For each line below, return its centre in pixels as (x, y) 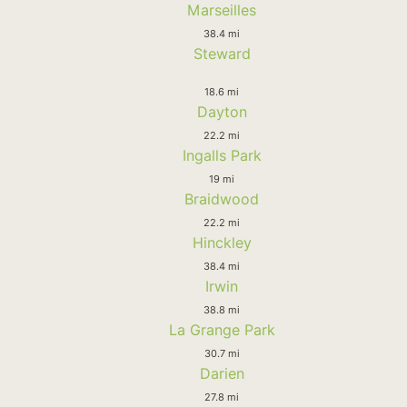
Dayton (222, 111)
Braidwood (222, 199)
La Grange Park (222, 329)
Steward (222, 53)
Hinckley (222, 242)
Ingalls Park (222, 155)
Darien (222, 373)
